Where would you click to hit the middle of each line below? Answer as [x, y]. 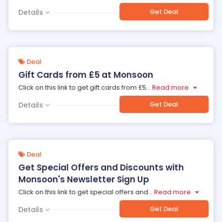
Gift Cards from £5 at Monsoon [86, 75]
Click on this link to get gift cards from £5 [82, 87]
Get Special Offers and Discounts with [101, 167]
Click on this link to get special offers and [83, 192]
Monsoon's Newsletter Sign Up [84, 179]
